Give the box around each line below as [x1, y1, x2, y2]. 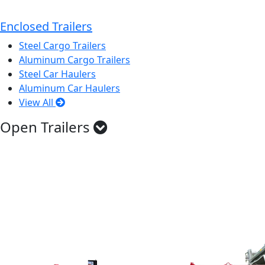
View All [19, 96, 56, 109]
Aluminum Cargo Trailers [19, 53, 130, 66]
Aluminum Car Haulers [19, 82, 120, 95]
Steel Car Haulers [19, 67, 96, 80]
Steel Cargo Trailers [19, 39, 106, 52]
